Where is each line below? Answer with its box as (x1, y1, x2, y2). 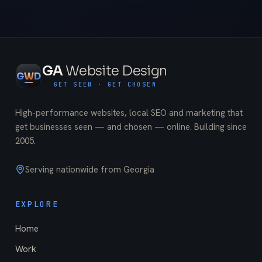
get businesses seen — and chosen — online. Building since (15, 121, 247, 133)
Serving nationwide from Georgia (25, 163, 154, 175)
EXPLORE (15, 199, 59, 210)
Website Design (65, 63, 167, 80)
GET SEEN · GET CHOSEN (53, 80, 157, 88)
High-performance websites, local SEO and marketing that (15, 107, 243, 119)
